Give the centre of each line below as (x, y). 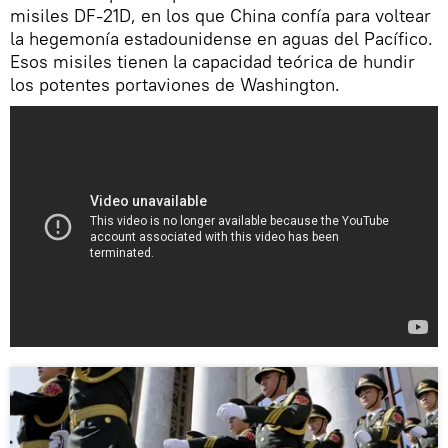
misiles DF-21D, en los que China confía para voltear (220, 15)
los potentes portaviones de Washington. (175, 84)
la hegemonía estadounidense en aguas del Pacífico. (221, 38)
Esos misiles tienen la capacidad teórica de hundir (212, 61)
